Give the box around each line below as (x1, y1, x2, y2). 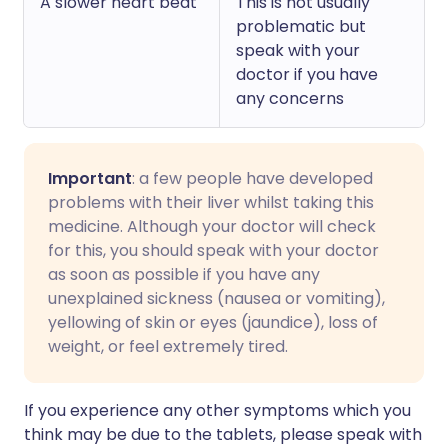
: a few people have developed (132, 167, 373, 190)
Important (48, 167, 132, 190)
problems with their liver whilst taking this (48, 191, 374, 214)
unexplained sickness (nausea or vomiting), (48, 287, 385, 310)
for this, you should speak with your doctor (48, 239, 379, 262)
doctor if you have (236, 63, 378, 86)
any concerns (236, 87, 344, 110)
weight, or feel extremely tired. (48, 335, 288, 358)
